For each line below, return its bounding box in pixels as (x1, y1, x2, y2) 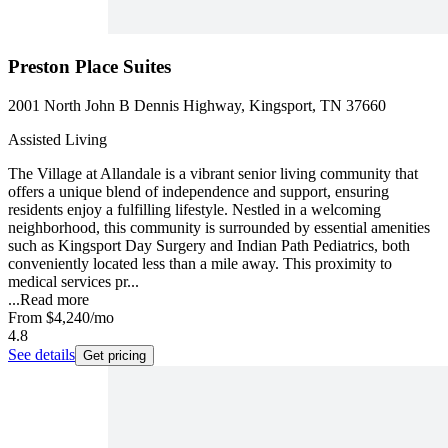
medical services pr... (8, 273, 139, 291)
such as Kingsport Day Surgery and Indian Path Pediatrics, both (8, 237, 410, 255)
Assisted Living (8, 131, 107, 149)
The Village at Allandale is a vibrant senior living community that (8, 165, 418, 183)
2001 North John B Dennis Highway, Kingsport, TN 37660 (8, 97, 386, 115)
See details (8, 346, 75, 364)
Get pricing (83, 348, 146, 364)
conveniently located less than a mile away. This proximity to (8, 255, 392, 273)
